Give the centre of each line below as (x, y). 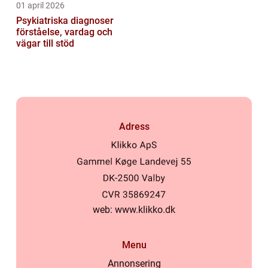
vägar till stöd (45, 43)
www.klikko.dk (145, 210)
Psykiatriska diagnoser (65, 20)
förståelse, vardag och (64, 32)
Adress (134, 126)
